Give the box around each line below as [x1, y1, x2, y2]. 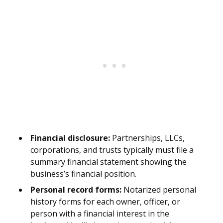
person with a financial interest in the [30, 208, 169, 220]
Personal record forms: [30, 184, 121, 196]
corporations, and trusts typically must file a [30, 144, 194, 156]
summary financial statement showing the [30, 156, 187, 168]
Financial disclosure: [30, 132, 110, 144]
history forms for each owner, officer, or [30, 196, 180, 208]
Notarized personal [121, 184, 196, 196]
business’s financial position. [30, 168, 136, 180]
